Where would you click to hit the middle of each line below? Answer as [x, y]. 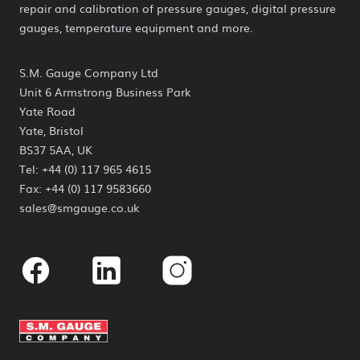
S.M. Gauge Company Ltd [89, 72]
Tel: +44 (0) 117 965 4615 [85, 168]
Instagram [192, 251]
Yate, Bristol [51, 130]
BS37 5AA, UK [56, 149]
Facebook [49, 251]
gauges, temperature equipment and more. [136, 27]
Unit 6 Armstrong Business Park [105, 91]
